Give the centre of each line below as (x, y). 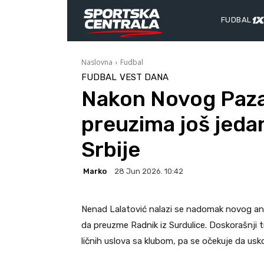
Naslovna (97, 62)
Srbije (111, 149)
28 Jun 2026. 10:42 (149, 171)
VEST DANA (144, 77)
